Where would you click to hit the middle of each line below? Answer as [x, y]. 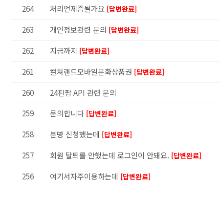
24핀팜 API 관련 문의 [83, 92]
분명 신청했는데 [76, 134]
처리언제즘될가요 [78, 8]
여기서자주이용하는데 [85, 176]
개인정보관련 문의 [79, 29]
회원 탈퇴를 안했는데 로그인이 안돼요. [110, 155]
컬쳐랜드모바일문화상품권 [92, 71]
